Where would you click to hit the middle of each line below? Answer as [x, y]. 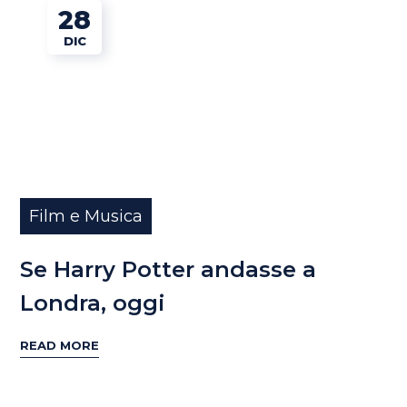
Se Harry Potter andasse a [169, 269]
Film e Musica [86, 216]
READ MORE [60, 346]
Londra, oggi [93, 303]
